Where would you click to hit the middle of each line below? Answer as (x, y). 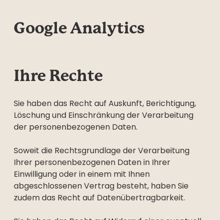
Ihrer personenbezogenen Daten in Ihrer (92, 162)
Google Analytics (79, 28)
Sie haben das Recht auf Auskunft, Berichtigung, (105, 103)
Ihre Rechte (58, 76)
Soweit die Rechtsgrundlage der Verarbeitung (102, 151)
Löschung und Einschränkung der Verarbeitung (104, 115)
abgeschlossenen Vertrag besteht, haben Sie (101, 186)
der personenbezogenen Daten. (76, 127)
